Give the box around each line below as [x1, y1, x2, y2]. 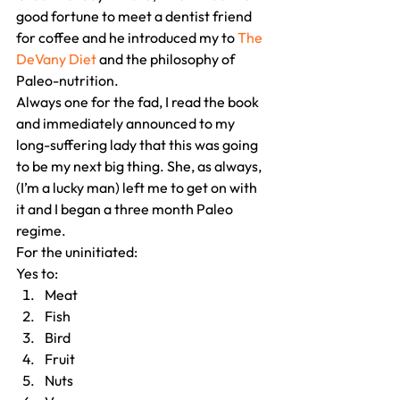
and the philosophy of [96, 50, 237, 69]
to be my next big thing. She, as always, [16, 157, 264, 176]
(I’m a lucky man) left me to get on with [16, 179, 260, 197]
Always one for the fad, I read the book [16, 93, 262, 112]
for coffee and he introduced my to [16, 29, 237, 47]
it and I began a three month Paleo [16, 200, 236, 219]
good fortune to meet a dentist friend [16, 7, 254, 26]
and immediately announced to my [16, 114, 237, 133]
